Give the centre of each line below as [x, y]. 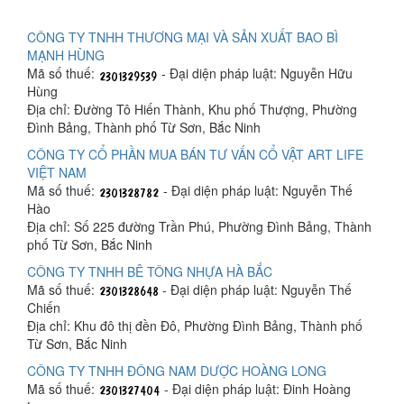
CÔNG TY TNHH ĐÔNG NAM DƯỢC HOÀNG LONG [177, 371]
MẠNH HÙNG [66, 55]
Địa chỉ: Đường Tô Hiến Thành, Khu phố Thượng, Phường [192, 110]
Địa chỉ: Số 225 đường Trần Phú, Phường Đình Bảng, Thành [199, 227]
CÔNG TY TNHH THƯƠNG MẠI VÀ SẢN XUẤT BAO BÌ [183, 37]
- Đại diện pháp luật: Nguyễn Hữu [255, 73]
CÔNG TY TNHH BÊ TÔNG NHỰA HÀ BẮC [150, 272]
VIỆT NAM [57, 173]
